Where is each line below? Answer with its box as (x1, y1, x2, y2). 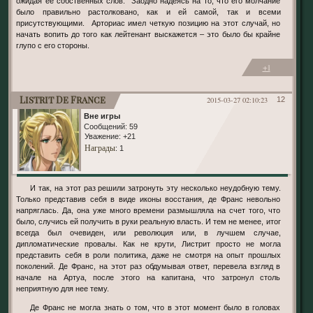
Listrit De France (19, 94, 105, 106)
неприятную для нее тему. (16, 284, 110, 293)
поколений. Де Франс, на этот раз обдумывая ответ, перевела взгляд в (16, 261, 281, 270)
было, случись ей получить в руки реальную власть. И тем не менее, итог (16, 217, 281, 226)
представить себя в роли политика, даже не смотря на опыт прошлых (16, 250, 281, 259)
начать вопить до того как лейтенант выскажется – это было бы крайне (16, 29, 281, 38)
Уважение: (84, 132, 121, 141)
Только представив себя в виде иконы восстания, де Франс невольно (16, 194, 281, 203)
